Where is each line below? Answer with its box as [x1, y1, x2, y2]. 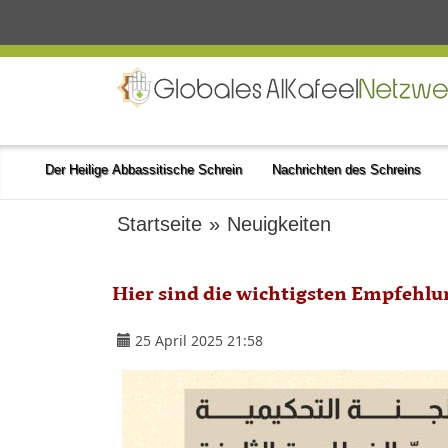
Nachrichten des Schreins [272, 157, 421, 182]
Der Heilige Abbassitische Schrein [45, 157, 242, 182]
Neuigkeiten [227, 205, 331, 243]
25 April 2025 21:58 [135, 331, 263, 350]
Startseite [117, 205, 202, 243]
